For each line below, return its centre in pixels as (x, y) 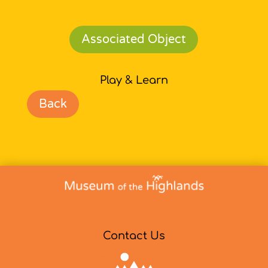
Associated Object (134, 39)
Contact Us (134, 235)
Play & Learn (134, 80)
